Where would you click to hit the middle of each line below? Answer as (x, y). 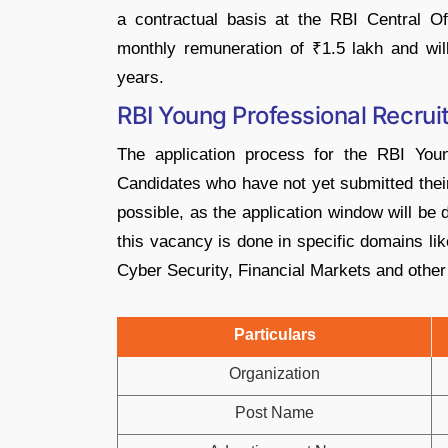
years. (140, 77)
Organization (274, 373)
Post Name (274, 412)
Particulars (274, 334)
